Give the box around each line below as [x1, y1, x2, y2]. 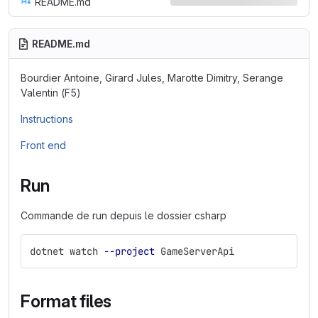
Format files [21, 291, 112, 312]
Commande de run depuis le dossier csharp [21, 209, 226, 221]
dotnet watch [30, 245, 104, 258]
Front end [21, 139, 66, 151]
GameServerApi [155, 245, 234, 258]
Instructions [21, 113, 73, 125]
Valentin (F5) [21, 87, 81, 99]
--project [104, 245, 155, 258]
